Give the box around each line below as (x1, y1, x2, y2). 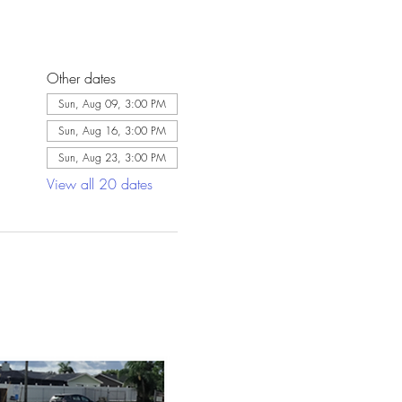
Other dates (46, 68, 116, 88)
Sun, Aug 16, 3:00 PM (57, 123, 166, 138)
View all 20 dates (46, 174, 153, 194)
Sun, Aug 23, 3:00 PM (57, 150, 166, 165)
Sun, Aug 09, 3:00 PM (57, 96, 166, 111)
